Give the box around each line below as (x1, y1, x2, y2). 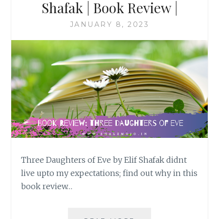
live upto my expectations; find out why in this (21, 168, 198, 178)
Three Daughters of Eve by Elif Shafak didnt (21, 155, 187, 165)
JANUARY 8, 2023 (69, 20, 150, 29)
